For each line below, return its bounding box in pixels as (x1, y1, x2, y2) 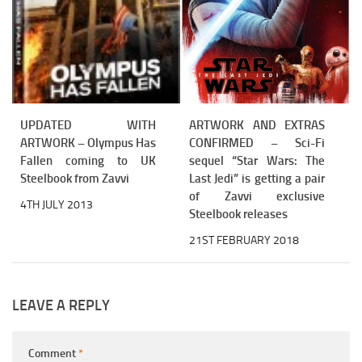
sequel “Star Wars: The (189, 154, 325, 169)
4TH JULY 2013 (20, 198, 93, 213)
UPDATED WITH (20, 118, 156, 133)
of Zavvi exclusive (189, 189, 325, 204)
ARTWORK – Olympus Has (20, 136, 156, 151)
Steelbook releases (189, 207, 288, 222)
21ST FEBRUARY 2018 (189, 234, 299, 248)
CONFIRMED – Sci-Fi (189, 136, 325, 151)
